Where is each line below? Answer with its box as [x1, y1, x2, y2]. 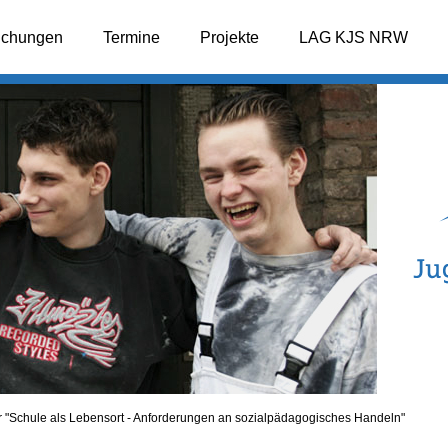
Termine [102, 29, 160, 46]
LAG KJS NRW [298, 29, 408, 46]
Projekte [199, 29, 259, 46]
